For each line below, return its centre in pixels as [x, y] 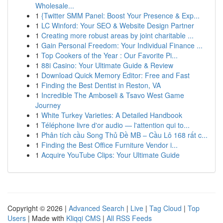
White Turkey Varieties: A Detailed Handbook [112, 115]
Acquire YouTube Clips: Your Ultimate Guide [111, 155]
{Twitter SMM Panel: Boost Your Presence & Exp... [120, 15]
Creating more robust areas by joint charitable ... [117, 35]
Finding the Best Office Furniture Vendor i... [110, 145]
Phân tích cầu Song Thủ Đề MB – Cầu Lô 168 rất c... [124, 135]
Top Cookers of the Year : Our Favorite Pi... [110, 55]
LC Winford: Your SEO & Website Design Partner [118, 25]
